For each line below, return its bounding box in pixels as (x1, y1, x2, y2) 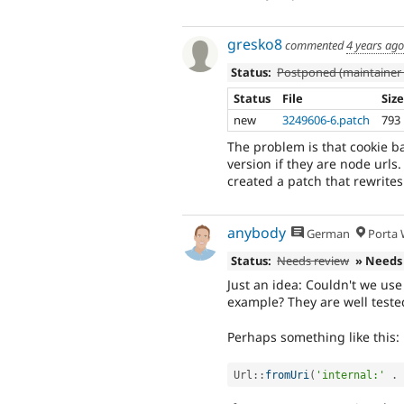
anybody (227, 223, 286, 243)
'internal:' (316, 368, 385, 381)
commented (282, 37, 346, 54)
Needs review (277, 252, 350, 269)
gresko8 (227, 34, 282, 55)
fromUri (265, 368, 309, 381)
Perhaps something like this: (227, 327, 399, 345)
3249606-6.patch (282, 112, 371, 129)
